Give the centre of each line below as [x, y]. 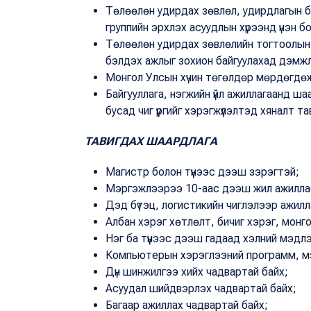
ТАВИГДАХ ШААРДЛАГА [151, 141]
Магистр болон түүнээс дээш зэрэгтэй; [202, 171]
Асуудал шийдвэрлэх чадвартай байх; [201, 288]
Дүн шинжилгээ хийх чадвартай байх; [197, 271]
